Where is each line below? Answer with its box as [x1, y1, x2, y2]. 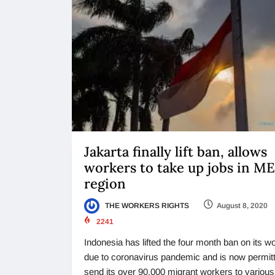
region [84, 175, 126, 193]
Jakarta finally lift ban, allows [84, 143, 267, 161]
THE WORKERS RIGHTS [103, 201, 189, 211]
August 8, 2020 [217, 201, 268, 211]
